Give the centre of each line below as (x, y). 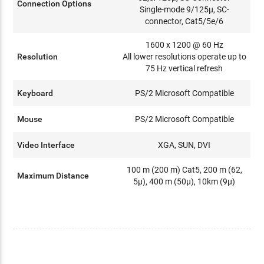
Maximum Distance (53, 175)
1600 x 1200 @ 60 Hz (184, 44)
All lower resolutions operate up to (184, 56)
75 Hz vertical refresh (184, 68)
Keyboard (35, 93)
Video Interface (46, 145)
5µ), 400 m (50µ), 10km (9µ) (184, 181)
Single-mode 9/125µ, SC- (184, 9)
